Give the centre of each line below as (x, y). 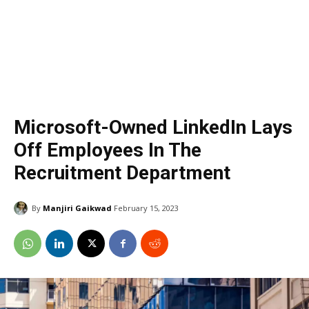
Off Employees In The (108, 150)
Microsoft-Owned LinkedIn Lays (153, 127)
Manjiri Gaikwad (77, 208)
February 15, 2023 (146, 208)
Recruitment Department (122, 173)
